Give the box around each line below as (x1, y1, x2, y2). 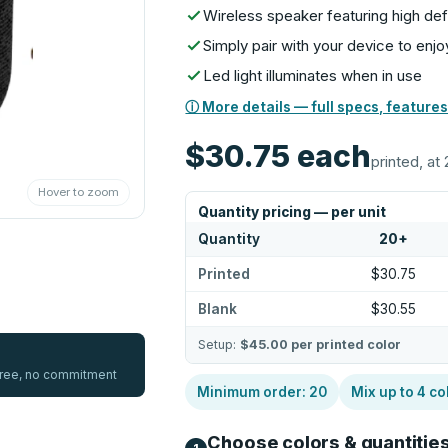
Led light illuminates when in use (203, 66, 423, 85)
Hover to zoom (38, 185, 120, 200)
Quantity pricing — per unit (198, 204, 387, 220)
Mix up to (351, 384, 418, 400)
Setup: (198, 337, 241, 352)
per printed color (288, 337, 402, 352)
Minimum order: (197, 384, 310, 400)
